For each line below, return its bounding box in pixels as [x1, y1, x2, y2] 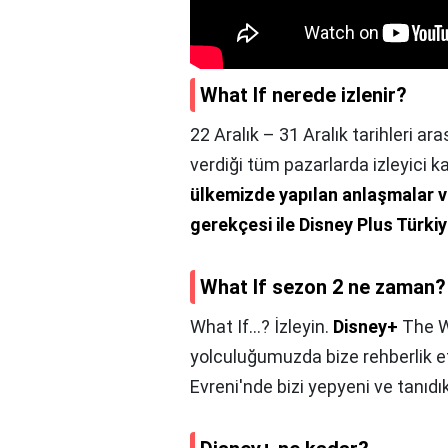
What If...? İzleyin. [190, 316, 333, 338]
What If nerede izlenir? [200, 83, 407, 108]
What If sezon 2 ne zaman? [200, 275, 446, 300]
